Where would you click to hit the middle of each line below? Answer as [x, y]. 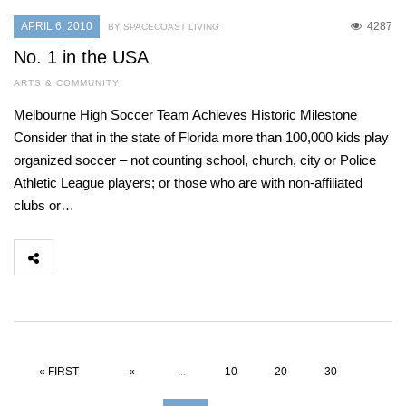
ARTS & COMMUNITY [67, 83]
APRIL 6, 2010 [57, 27]
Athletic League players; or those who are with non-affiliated [188, 183]
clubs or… [44, 206]
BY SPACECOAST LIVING [164, 27]
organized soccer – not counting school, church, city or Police [195, 160]
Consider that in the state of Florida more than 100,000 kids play [201, 138]
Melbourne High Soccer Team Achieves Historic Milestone [185, 115]
